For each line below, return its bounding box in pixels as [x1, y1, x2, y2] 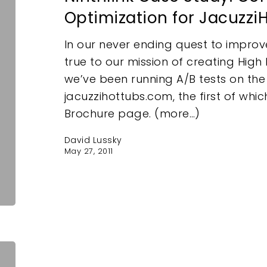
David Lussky [64, 134, 122, 147]
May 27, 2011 [64, 145, 113, 157]
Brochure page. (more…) [64, 106, 200, 122]
